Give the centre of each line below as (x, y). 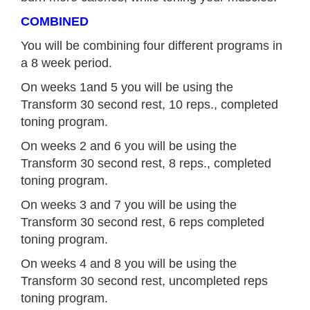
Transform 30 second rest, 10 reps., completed (149, 105)
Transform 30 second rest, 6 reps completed (143, 222)
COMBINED (55, 22)
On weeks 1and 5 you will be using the (127, 88)
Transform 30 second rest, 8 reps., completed (146, 164)
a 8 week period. (66, 63)
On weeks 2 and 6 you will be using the (129, 146)
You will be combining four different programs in (152, 46)
